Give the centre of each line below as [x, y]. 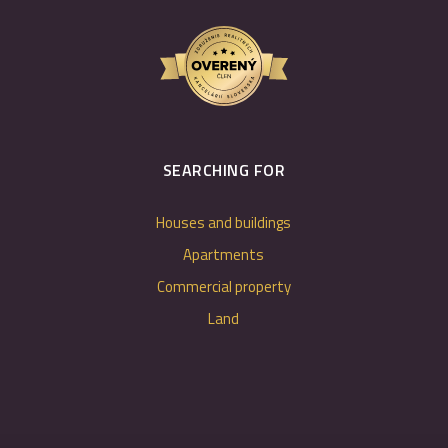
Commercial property [223, 286]
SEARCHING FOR [224, 170]
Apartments [224, 254]
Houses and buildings [224, 222]
